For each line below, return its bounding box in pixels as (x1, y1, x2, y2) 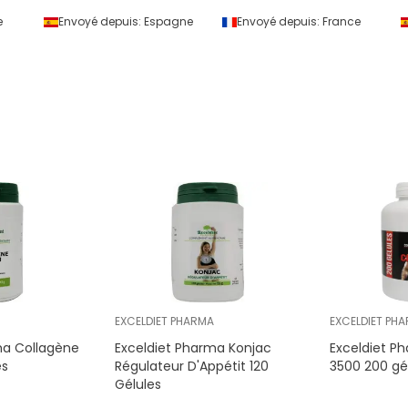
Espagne (143, 14, 193, 30)
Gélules (115, 375, 162, 394)
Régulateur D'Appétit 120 (115, 357, 270, 376)
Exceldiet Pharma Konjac (115, 339, 272, 358)
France (321, 14, 361, 30)
